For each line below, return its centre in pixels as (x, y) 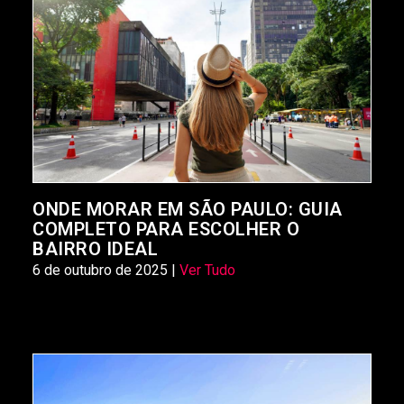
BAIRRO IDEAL (95, 248)
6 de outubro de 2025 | (106, 270)
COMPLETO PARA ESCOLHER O (166, 229)
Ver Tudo (207, 270)
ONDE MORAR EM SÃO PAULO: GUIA (188, 209)
